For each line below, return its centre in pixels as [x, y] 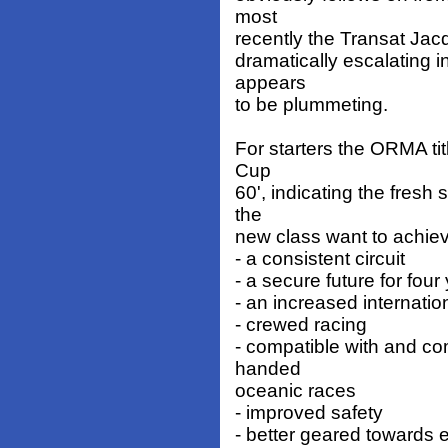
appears [270, 83]
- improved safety [309, 413]
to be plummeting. [311, 105]
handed [268, 369]
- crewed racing [301, 325]
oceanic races [295, 391]
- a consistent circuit [320, 259]
